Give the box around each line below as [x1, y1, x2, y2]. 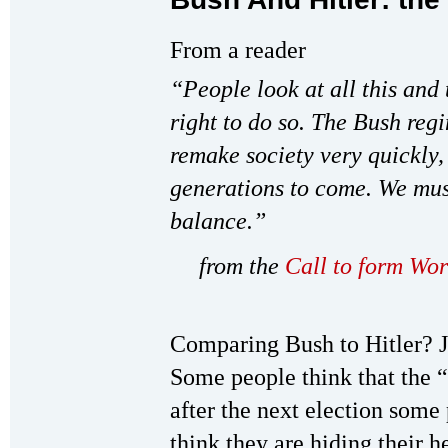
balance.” [170, 208, 266, 234]
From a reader [170, 37, 306, 63]
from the [199, 253, 285, 279]
